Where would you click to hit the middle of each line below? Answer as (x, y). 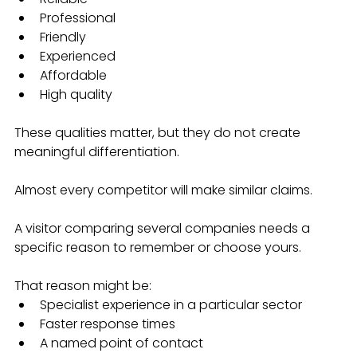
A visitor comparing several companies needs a (164, 229)
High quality (76, 95)
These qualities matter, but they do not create (159, 133)
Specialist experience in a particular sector (171, 305)
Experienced (78, 57)
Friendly (63, 37)
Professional (78, 18)
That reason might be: (83, 286)
